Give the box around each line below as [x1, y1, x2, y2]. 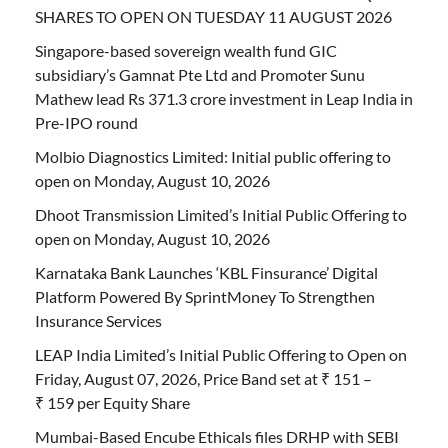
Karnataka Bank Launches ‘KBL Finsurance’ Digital [35, 263, 378, 283]
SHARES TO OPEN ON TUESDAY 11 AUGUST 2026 [35, 7, 392, 27]
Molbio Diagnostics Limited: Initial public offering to [35, 147, 391, 167]
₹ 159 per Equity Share [35, 393, 190, 413]
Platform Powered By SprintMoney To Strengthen [35, 287, 375, 307]
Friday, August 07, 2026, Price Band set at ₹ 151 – [35, 369, 372, 389]
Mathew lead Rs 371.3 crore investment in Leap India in [35, 89, 413, 109]
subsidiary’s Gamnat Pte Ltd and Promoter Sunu [35, 65, 365, 85]
